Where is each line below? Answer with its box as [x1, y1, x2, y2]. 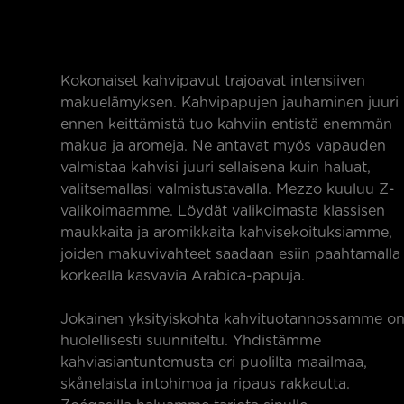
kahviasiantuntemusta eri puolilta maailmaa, [60, 355, 367, 370]
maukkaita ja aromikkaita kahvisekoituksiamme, [60, 225, 392, 240]
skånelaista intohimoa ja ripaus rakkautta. [60, 377, 350, 391]
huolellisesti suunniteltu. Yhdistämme [60, 334, 321, 348]
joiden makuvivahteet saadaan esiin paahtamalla [60, 247, 400, 262]
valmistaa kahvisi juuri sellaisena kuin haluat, [60, 161, 371, 175]
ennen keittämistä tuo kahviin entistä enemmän [60, 117, 392, 132]
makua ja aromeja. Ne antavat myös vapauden [60, 139, 386, 153]
